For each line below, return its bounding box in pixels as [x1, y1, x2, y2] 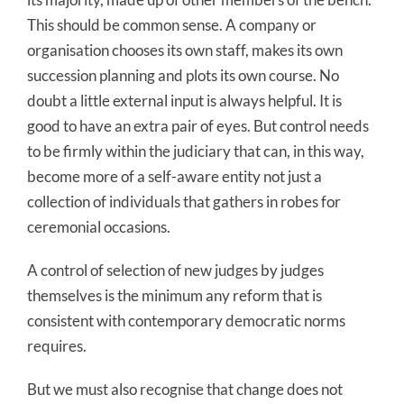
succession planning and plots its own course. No [27, 65, 339, 85]
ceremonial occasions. [27, 216, 170, 236]
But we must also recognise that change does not [27, 379, 343, 399]
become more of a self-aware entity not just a [27, 166, 322, 186]
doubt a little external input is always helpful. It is [27, 90, 342, 110]
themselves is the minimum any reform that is [27, 285, 322, 305]
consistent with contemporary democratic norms [27, 310, 345, 330]
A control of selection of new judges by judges [27, 260, 324, 280]
